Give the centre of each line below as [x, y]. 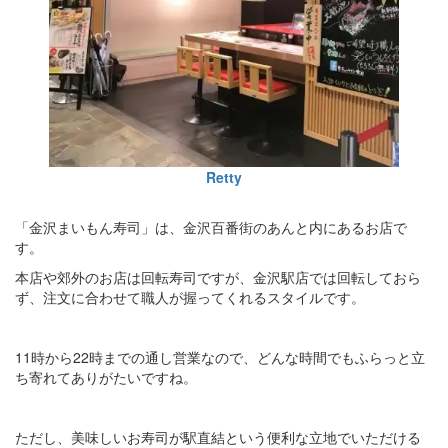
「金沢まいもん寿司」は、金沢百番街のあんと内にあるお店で [211, 227]
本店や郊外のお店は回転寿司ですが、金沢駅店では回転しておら [218, 277]
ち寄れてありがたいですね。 [106, 377]
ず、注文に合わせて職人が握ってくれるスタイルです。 [190, 297]
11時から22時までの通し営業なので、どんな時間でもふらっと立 [220, 357]
